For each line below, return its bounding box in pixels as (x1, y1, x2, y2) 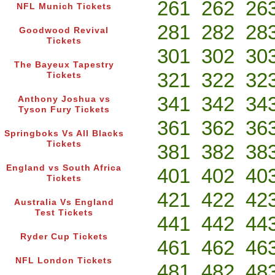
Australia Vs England (14, 198, 114, 207)
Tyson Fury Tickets (18, 105, 110, 115)
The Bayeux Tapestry (14, 60, 114, 70)
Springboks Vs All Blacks (4, 129, 124, 139)
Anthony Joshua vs (17, 95, 110, 104)
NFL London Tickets (15, 256, 112, 266)
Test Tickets (34, 208, 93, 218)
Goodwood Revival (19, 26, 109, 36)
